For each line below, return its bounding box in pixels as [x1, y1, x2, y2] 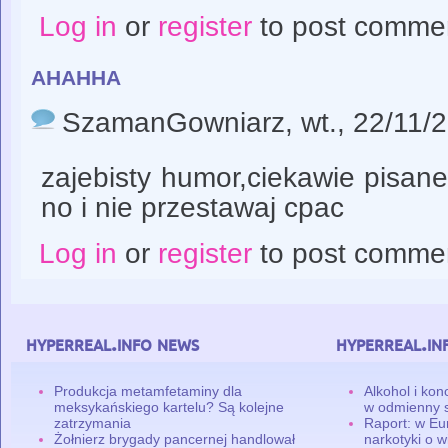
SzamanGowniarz [62, 107, 285, 139]
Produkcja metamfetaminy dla [54, 382, 243, 399]
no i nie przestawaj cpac [41, 192, 344, 224]
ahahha [31, 57, 121, 91]
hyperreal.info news [26, 334, 199, 355]
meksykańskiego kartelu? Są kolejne [54, 398, 285, 415]
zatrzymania [54, 414, 132, 431]
